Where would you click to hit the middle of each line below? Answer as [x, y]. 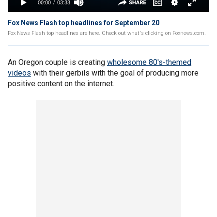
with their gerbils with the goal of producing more [115, 73]
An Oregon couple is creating [57, 62]
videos [19, 73]
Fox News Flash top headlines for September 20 [84, 23]
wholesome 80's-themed [149, 62]
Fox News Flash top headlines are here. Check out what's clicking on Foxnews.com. [107, 33]
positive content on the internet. [61, 84]
